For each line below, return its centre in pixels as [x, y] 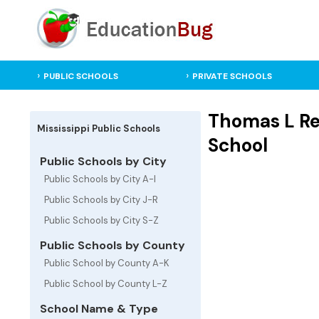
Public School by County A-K [107, 263]
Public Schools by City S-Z [101, 220]
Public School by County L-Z [106, 284]
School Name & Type [98, 309]
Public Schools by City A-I [100, 179]
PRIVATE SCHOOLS [232, 76]
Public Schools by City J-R [101, 200]
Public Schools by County [111, 245]
